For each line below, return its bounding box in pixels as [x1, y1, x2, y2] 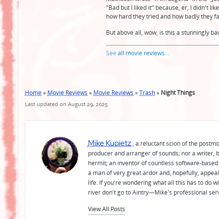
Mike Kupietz [88, 137, 132, 148]
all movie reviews [117, 48, 165, 57]
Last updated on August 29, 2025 [25, 100, 108, 108]
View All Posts [88, 204, 125, 213]
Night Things [161, 88, 195, 97]
